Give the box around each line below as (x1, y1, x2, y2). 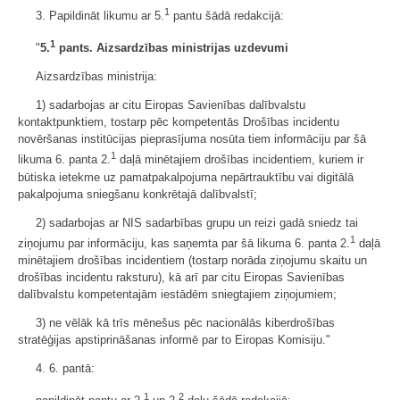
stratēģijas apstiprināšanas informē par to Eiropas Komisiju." (18, 332, 330, 346)
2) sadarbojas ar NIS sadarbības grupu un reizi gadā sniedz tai (36, 215, 358, 229)
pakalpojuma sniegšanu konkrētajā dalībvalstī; (18, 187, 257, 201)
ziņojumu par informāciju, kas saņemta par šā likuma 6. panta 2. (18, 236, 350, 250)
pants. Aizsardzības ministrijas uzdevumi (55, 41, 288, 55)
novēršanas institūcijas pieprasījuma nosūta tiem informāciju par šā (18, 132, 366, 146)
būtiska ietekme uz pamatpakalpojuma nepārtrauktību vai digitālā (18, 170, 354, 184)
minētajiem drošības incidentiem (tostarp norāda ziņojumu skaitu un (18, 253, 367, 267)
